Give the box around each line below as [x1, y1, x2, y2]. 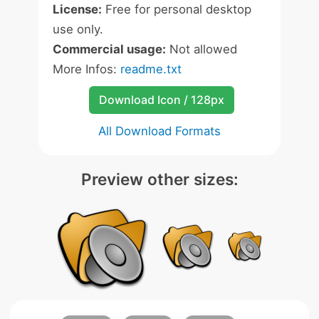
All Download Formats [98, 124, 221, 138]
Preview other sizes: [80, 169, 239, 189]
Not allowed [166, 42, 237, 56]
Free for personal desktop [102, 2, 251, 16]
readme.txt [120, 62, 182, 76]
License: [53, 2, 102, 16]
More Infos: [53, 62, 120, 76]
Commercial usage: [53, 42, 166, 56]
